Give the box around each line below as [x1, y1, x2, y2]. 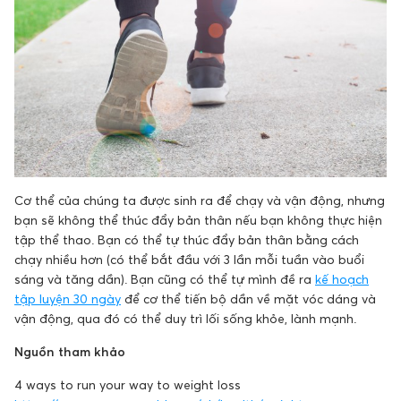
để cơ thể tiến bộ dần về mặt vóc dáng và [121, 291, 376, 307]
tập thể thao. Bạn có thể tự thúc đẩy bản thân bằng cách [14, 232, 359, 248]
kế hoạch [315, 271, 369, 287]
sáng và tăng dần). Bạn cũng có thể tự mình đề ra [14, 271, 315, 287]
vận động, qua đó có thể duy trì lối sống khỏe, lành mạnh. [14, 311, 356, 327]
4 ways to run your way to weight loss [14, 377, 241, 393]
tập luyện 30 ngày [14, 291, 121, 307]
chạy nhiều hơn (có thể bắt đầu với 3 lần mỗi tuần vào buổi [14, 252, 364, 268]
